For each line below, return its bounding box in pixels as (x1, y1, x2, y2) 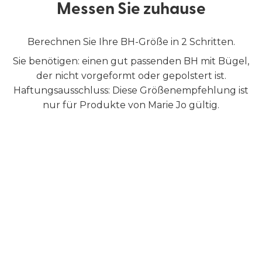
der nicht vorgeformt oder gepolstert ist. (36, 70, 226, 81)
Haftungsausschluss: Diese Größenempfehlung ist (13, 85, 249, 96)
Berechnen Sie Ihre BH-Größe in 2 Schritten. (27, 36, 235, 47)
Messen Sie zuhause (56, 2, 206, 18)
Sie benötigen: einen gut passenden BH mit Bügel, (13, 56, 249, 67)
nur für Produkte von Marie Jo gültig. (43, 99, 219, 111)
